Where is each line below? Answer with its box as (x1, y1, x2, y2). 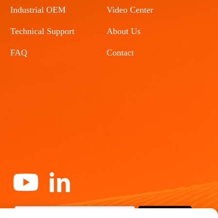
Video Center (107, 5, 154, 15)
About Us (107, 26, 141, 36)
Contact (107, 48, 134, 58)
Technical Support (10, 26, 75, 36)
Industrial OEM (10, 5, 66, 15)
